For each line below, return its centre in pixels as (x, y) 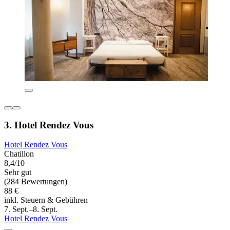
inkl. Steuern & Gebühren (46, 200)
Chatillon (19, 154)
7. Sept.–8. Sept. (31, 209)
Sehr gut (18, 172)
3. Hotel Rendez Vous (49, 125)
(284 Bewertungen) (36, 182)
